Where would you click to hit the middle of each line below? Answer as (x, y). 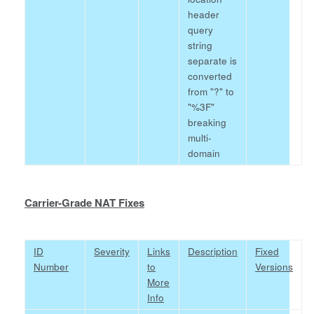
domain (204, 153)
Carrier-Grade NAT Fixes (84, 203)
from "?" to (211, 91)
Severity (112, 251)
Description (213, 251)
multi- (200, 138)
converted (210, 76)
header (204, 14)
